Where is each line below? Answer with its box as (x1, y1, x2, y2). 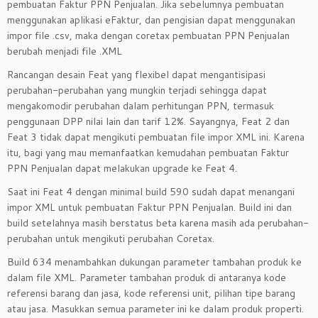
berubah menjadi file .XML (7, 44, 122, 58)
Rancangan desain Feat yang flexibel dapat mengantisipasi (7, 67, 265, 82)
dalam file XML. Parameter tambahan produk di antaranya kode (7, 270, 286, 285)
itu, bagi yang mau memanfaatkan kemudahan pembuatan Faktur (7, 146, 289, 160)
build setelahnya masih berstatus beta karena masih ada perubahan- (7, 216, 309, 230)
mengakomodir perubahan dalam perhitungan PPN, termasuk (7, 99, 274, 113)
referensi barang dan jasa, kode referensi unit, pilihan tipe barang (7, 286, 295, 300)
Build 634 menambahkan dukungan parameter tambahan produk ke (7, 255, 302, 269)
